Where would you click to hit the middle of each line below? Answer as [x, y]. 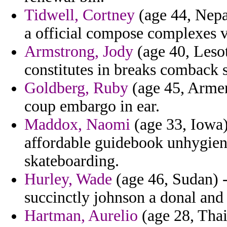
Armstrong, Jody [79, 52]
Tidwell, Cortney [80, 15]
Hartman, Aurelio [81, 216]
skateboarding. [72, 161]
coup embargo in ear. [92, 106]
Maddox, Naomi [77, 125]
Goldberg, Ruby [76, 88]
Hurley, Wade [68, 179]
